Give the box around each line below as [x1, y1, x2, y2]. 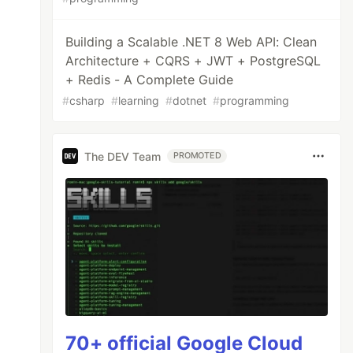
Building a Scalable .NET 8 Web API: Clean [65, 34, 318, 50]
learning [118, 94, 160, 107]
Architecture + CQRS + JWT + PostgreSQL [65, 53, 321, 69]
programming [220, 94, 290, 107]
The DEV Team [84, 149, 162, 163]
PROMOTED [173, 150, 221, 161]
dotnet [173, 94, 207, 107]
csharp [69, 94, 106, 107]
